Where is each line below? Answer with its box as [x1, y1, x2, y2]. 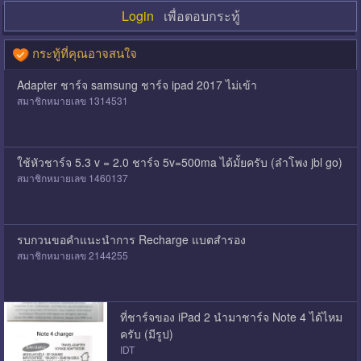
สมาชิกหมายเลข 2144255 [16, 247, 128, 262]
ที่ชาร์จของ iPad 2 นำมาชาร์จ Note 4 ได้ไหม [119, 308, 342, 325]
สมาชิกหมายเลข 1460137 [16, 170, 128, 185]
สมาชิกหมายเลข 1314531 [16, 93, 128, 107]
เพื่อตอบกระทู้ [153, 6, 240, 26]
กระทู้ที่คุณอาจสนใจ [28, 44, 137, 62]
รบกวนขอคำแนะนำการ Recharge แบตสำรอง [16, 230, 246, 247]
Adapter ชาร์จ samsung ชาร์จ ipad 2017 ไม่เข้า [16, 76, 257, 93]
